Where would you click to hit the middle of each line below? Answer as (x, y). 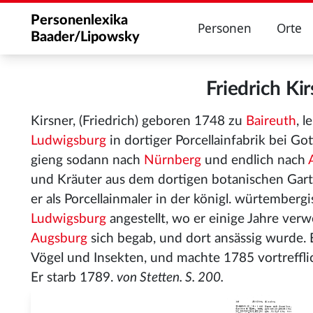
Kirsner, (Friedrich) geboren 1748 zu (138, 121)
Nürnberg (173, 160)
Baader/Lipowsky (85, 37)
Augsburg (59, 239)
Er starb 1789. (74, 278)
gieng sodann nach (87, 160)
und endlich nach (255, 160)
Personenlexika (79, 20)
